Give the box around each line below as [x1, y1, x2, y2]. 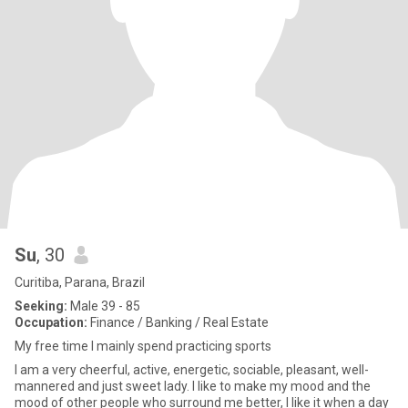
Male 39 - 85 [67, 299, 140, 313]
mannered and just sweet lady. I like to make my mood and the [15, 379, 371, 393]
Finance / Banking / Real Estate [87, 315, 269, 330]
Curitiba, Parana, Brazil [15, 275, 145, 290]
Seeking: [15, 299, 67, 313]
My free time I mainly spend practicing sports [15, 339, 271, 353]
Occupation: [15, 315, 87, 330]
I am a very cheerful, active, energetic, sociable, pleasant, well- [15, 362, 369, 377]
